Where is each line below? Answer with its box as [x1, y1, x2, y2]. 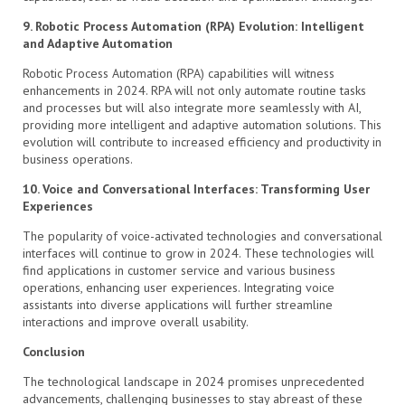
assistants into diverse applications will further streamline [23, 296, 333, 313]
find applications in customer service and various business [23, 261, 335, 278]
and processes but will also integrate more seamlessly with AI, [23, 99, 361, 116]
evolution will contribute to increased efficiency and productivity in [23, 133, 381, 150]
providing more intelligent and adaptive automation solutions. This [23, 116, 381, 133]
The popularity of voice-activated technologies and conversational [23, 227, 382, 244]
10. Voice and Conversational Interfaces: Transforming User [23, 180, 370, 197]
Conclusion [23, 343, 85, 360]
